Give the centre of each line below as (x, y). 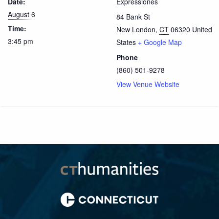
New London (136, 29)
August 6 (22, 14)
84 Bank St (133, 16)
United (202, 29)
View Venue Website (148, 84)
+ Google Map (160, 42)
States (126, 42)
